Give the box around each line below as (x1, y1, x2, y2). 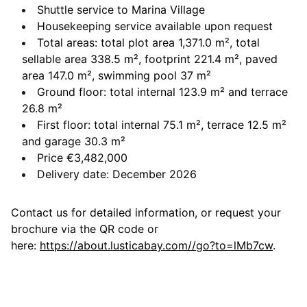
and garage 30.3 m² (22, 134, 125, 148)
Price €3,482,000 (37, 151, 127, 164)
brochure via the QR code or (11, 222, 158, 236)
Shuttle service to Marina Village (37, 3, 205, 16)
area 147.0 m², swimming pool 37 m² (22, 69, 211, 82)
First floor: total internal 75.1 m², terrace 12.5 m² (37, 118, 286, 132)
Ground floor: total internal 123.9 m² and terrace (37, 85, 288, 99)
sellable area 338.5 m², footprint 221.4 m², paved (22, 52, 278, 66)
